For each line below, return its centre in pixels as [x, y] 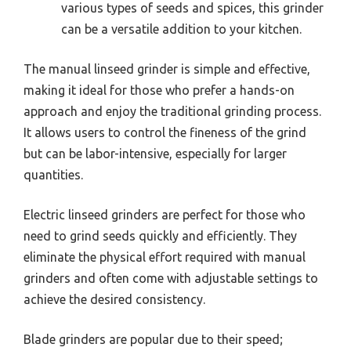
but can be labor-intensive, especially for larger [155, 153]
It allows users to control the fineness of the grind [165, 132]
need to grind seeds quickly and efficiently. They [160, 235]
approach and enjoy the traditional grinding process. [172, 111]
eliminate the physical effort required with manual [165, 257]
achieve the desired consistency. [114, 299]
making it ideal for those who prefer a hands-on [159, 90]
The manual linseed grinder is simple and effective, [167, 69]
